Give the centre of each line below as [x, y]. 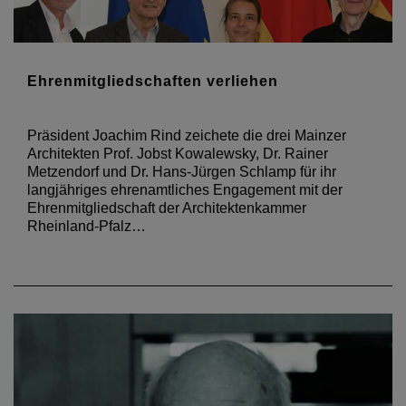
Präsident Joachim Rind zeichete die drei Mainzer [187, 135]
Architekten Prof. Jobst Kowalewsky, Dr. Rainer [178, 154]
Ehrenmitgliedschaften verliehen [153, 81]
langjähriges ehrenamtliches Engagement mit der [185, 190]
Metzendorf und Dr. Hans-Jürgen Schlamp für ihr [182, 172]
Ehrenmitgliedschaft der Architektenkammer [167, 208]
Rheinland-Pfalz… [87, 226]
